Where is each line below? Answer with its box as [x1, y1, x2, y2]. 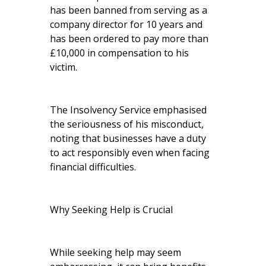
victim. [50, 60, 77, 74]
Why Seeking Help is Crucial [50, 202, 173, 216]
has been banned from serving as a [50, 3, 207, 17]
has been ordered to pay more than [50, 31, 208, 45]
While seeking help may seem [50, 245, 181, 259]
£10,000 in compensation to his [50, 46, 189, 59]
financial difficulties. [50, 160, 136, 173]
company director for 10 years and [50, 17, 202, 31]
